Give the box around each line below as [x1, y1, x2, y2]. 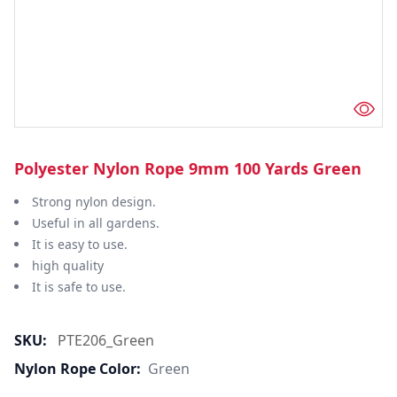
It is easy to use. [32, 236, 128, 253]
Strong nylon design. [32, 193, 156, 210]
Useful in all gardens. [32, 214, 160, 231]
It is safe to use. [32, 278, 126, 295]
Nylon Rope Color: [14, 359, 141, 378]
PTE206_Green [58, 331, 154, 350]
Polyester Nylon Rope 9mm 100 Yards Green [14, 158, 362, 179]
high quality [32, 257, 104, 274]
